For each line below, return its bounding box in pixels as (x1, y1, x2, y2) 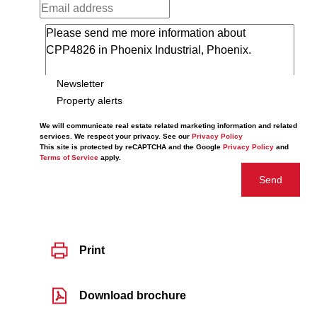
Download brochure (79, 289, 186, 301)
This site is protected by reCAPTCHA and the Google (40, 143, 223, 151)
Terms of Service (40, 154, 98, 161)
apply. (98, 154, 121, 161)
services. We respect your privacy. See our (40, 132, 192, 140)
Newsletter (57, 77, 104, 89)
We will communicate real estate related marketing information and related (40, 122, 297, 129)
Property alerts (57, 94, 122, 106)
